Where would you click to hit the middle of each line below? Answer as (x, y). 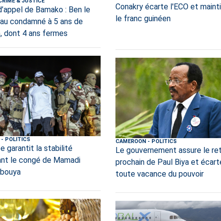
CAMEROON (130, 141)
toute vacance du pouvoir (159, 174)
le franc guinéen (143, 19)
